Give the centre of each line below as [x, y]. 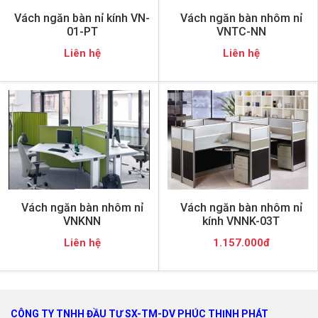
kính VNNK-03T [241, 221]
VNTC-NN [241, 32]
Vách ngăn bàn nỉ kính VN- [82, 18]
